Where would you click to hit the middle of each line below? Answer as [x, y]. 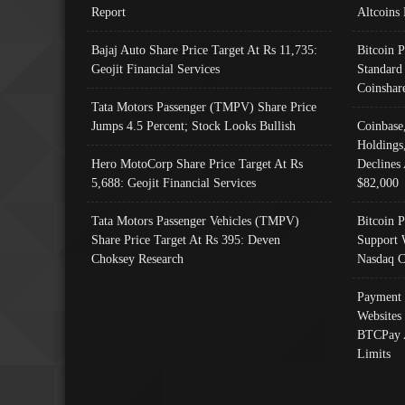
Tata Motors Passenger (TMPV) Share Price [204, 106]
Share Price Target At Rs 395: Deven [186, 239]
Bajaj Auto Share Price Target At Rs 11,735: [204, 49]
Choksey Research [137, 258]
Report [108, 11]
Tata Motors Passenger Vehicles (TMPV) [195, 220]
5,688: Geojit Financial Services [174, 182]
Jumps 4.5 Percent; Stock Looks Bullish [193, 125]
